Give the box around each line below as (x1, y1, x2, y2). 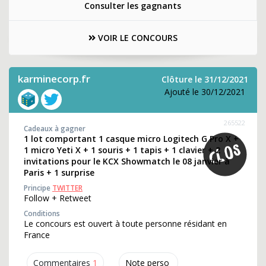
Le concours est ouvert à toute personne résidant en (24, 218, 227, 229)
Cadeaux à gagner (24, 123, 85, 134)
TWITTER (52, 183, 83, 193)
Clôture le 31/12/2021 (161, 74, 248, 85)
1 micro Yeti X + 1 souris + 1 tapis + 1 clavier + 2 (24, 144, 220, 156)
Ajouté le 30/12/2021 (164, 86, 245, 97)
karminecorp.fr (18, 72, 90, 85)
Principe (24, 183, 52, 193)
